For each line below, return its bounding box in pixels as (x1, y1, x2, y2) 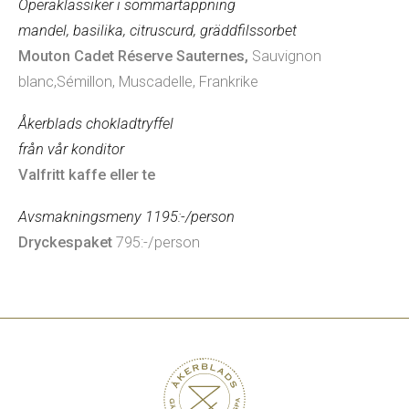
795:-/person (116, 234, 200, 252)
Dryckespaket (18, 234, 116, 252)
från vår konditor (18, 140, 124, 158)
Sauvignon (248, 47, 321, 65)
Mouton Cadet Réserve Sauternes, (18, 47, 248, 65)
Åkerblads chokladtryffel (18, 114, 173, 132)
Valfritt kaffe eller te (18, 165, 155, 184)
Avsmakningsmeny (18, 208, 142, 226)
